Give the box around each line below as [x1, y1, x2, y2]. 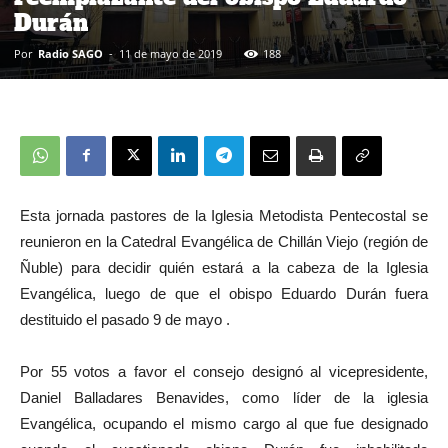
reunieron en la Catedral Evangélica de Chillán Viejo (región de [20, 232, 428, 250]
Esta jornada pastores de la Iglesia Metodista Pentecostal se [20, 206, 428, 224]
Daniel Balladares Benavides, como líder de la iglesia [20, 388, 428, 406]
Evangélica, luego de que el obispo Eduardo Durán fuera [20, 284, 428, 302]
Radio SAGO [38, 45, 103, 61]
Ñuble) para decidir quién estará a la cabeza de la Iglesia [20, 258, 428, 276]
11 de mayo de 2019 [119, 45, 222, 61]
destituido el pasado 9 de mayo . [20, 310, 230, 328]
